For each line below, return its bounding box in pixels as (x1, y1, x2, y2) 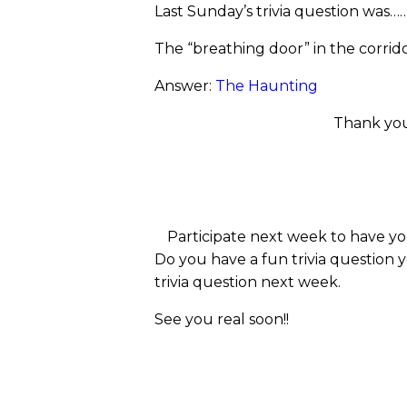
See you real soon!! (154, 311, 289, 328)
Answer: (154, 77, 215, 94)
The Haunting (215, 77, 318, 94)
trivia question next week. (154, 273, 344, 291)
